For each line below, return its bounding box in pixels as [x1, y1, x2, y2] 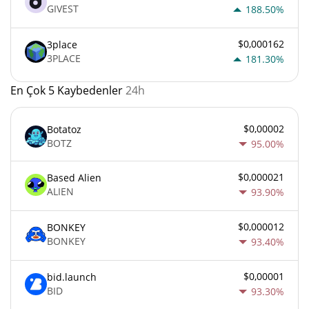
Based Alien [47, 171, 101, 185]
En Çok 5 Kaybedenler [10, 82, 126, 98]
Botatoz [47, 123, 81, 137]
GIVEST [47, 2, 79, 16]
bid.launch [47, 270, 97, 284]
